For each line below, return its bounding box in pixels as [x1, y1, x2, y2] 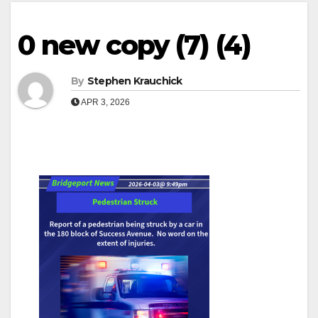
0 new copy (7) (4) [18, 28, 251, 62]
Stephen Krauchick [87, 74, 182, 87]
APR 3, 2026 [79, 97, 130, 107]
